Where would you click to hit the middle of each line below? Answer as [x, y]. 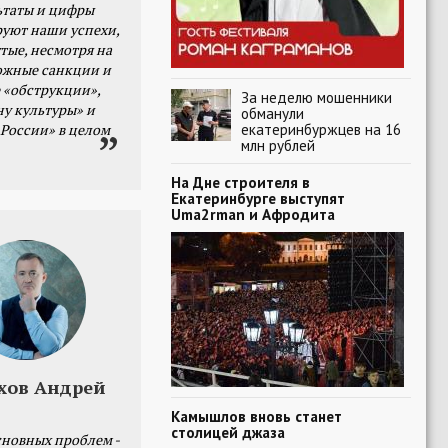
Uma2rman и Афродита [253, 214]
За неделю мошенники [316, 97]
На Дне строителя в [240, 182]
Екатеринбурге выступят [258, 198]
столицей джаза [228, 432]
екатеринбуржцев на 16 [321, 129]
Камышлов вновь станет [256, 416]
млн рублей [278, 145]
